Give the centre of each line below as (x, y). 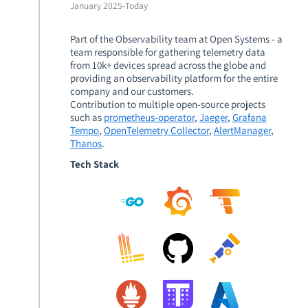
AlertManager (242, 130)
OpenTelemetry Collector (156, 130)
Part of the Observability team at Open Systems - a (176, 39)
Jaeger (213, 117)
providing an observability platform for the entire (174, 78)
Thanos (86, 143)
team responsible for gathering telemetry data (168, 52)
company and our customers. (132, 91)
